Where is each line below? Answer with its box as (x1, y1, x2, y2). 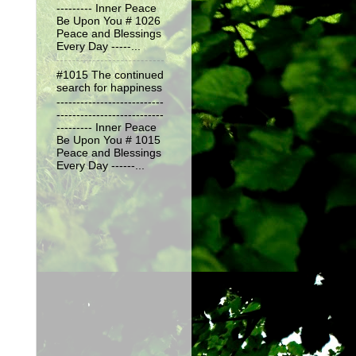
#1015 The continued (56, 68, 164, 81)
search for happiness (56, 81, 162, 94)
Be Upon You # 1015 (56, 134, 161, 147)
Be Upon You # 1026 (56, 14, 161, 27)
